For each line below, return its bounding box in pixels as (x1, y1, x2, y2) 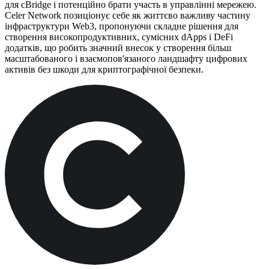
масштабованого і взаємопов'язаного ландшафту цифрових (5, 53, 247, 64)
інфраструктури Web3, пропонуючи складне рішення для (5, 20, 238, 31)
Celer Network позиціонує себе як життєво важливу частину (5, 10, 250, 20)
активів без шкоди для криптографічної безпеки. (5, 64, 204, 74)
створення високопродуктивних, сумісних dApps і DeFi (5, 31, 233, 42)
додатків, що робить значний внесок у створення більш (5, 42, 231, 53)
